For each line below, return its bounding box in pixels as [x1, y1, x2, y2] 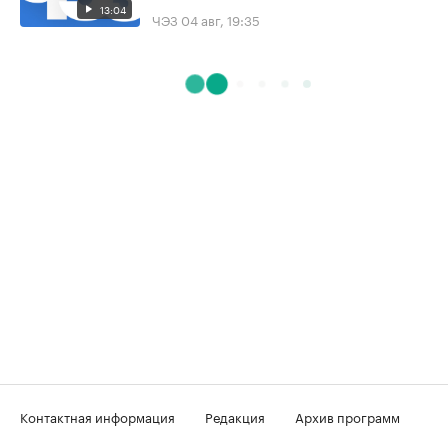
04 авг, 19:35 [181, 8, 260, 29]
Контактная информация [20, 405, 175, 426]
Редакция [205, 405, 265, 426]
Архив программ [295, 405, 400, 426]
